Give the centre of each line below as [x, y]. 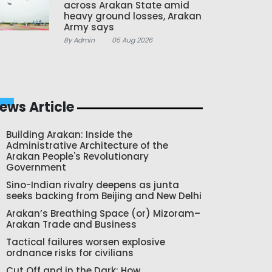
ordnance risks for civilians [70, 253]
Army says [89, 27]
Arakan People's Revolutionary [77, 156]
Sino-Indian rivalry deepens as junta [93, 185]
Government [36, 167]
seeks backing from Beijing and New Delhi [104, 196]
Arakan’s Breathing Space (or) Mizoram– [103, 213]
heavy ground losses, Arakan [132, 16]
